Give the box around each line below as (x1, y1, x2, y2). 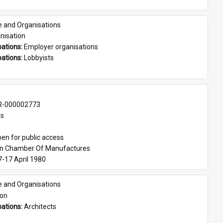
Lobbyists (24, 54, 54, 62)
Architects (24, 203, 57, 211)
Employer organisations (24, 43, 99, 51)
